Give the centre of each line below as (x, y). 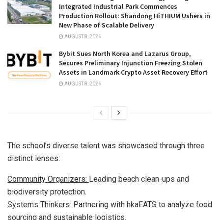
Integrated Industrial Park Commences (118, 6)
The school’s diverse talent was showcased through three (106, 145)
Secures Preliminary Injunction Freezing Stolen (131, 63)
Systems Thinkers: (40, 204)
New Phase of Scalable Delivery (107, 25)
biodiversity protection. (47, 192)
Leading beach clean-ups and (139, 179)
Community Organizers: (48, 179)
